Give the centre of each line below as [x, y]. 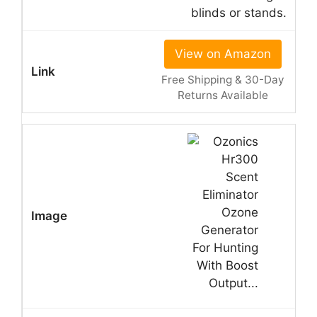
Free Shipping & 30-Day [223, 79]
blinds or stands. [239, 12]
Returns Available [223, 95]
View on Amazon [223, 53]
